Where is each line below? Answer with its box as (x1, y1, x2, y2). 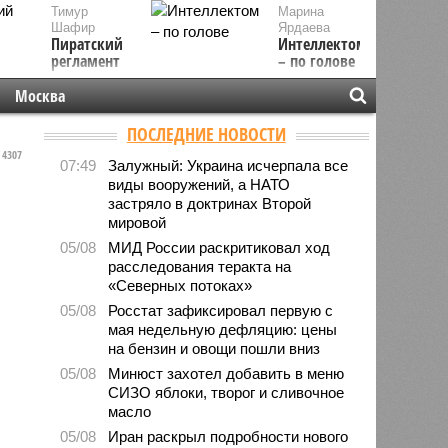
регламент (50, 50, 120, 72)
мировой (108, 213, 167, 231)
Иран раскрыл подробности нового (108, 427, 349, 445)
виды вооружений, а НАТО (108, 175, 291, 193)
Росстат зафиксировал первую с (108, 301, 334, 319)
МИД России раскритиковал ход (108, 238, 331, 256)
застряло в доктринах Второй (108, 194, 312, 212)
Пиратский (50, 33, 123, 55)
